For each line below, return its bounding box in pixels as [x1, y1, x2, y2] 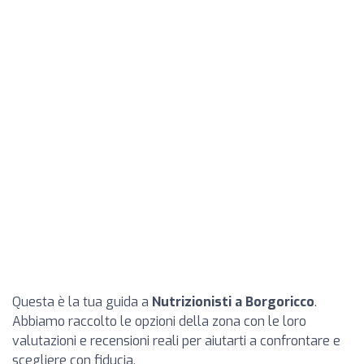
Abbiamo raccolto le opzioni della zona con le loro [12, 313, 306, 330]
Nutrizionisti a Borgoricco [152, 293, 314, 310]
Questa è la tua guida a [12, 293, 152, 310]
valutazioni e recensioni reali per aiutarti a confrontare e [12, 332, 340, 349]
